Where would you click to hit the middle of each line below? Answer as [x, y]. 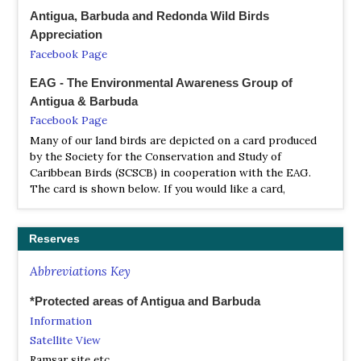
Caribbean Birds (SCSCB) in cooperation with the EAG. [170, 172]
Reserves [54, 238]
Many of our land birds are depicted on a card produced [173, 140]
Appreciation [66, 34]
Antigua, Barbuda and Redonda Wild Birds [149, 15]
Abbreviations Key [80, 272]
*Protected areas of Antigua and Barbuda [145, 301]
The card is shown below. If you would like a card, [158, 188]
